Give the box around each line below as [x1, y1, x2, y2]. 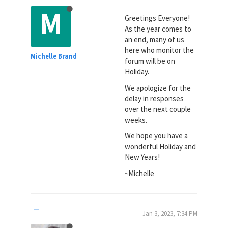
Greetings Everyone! [124, 13, 190, 23]
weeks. [124, 115, 147, 125]
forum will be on [124, 56, 175, 66]
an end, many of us [124, 35, 184, 44]
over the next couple [124, 104, 191, 114]
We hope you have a [124, 131, 188, 140]
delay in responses [124, 93, 184, 103]
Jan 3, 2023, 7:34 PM [142, 209, 198, 218]
